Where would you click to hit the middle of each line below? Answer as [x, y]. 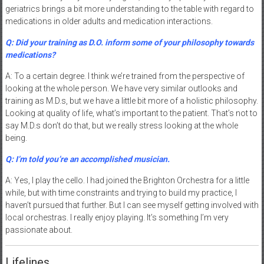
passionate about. [39, 230]
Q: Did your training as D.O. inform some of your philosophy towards [129, 42]
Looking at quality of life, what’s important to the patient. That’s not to [131, 113]
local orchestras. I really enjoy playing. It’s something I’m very [117, 217]
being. [16, 138]
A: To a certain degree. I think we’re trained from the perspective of [125, 76]
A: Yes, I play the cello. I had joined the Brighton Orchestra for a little [127, 180]
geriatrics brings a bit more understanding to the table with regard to [129, 9]
